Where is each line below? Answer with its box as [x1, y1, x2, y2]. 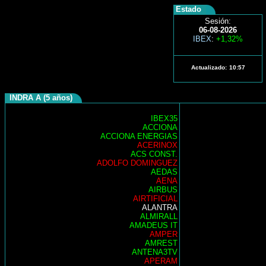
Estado [173, 5, 201, 14]
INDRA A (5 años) [5, 93, 72, 102]
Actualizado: [191, 64, 227, 71]
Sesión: [205, 17, 231, 26]
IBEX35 [151, 114, 178, 123]
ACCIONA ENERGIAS [100, 132, 178, 141]
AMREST [145, 239, 178, 248]
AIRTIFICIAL [133, 194, 178, 203]
